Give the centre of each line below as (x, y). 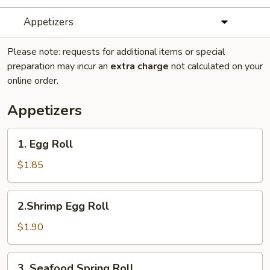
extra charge (140, 66)
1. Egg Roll (45, 144)
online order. (33, 81)
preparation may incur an (59, 66)
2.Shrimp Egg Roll (63, 206)
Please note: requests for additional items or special (116, 52)
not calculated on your (216, 66)
